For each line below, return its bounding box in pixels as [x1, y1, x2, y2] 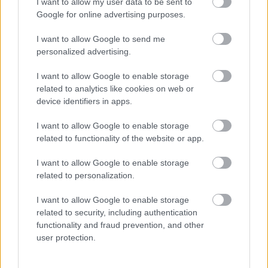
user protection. [36, 232, 96, 242]
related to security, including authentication [36, 207, 197, 217]
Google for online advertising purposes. [36, 9, 185, 19]
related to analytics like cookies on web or [36, 83, 194, 93]
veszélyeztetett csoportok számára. [9, 27, 154, 38]
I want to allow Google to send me [36, 33, 165, 44]
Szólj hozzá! [211, 49, 259, 58]
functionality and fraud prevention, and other [36, 220, 204, 230]
